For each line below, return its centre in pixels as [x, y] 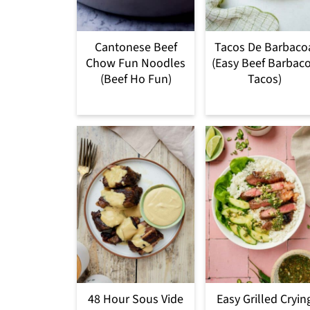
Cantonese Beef [136, 48]
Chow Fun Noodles [136, 64]
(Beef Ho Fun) [136, 80]
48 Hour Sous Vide [136, 299]
